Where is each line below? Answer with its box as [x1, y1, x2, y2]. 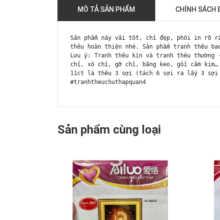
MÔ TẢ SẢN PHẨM [78, 5, 135, 14]
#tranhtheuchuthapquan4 [70, 79, 146, 86]
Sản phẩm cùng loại [57, 123, 161, 137]
